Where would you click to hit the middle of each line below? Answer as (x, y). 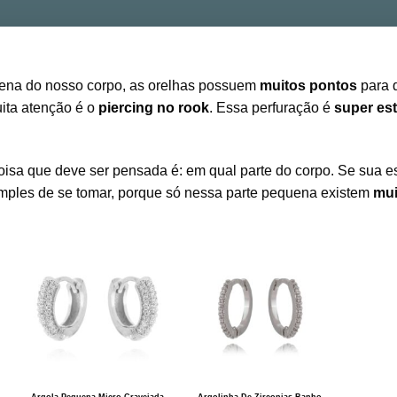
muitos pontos (308, 86)
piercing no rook (154, 108)
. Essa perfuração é (272, 108)
